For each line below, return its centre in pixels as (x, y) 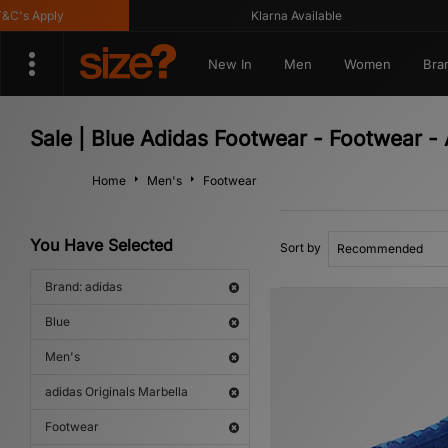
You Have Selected (101, 245)
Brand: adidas (83, 286)
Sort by (300, 247)
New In (229, 64)
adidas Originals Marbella (116, 391)
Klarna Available (277, 15)
